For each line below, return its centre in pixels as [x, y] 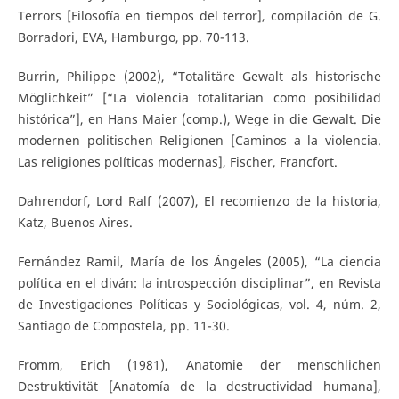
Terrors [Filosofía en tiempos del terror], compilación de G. [199, 16]
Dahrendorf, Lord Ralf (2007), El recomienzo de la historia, [199, 201]
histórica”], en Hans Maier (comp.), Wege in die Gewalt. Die [199, 119]
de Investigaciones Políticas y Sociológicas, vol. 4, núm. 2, [199, 305]
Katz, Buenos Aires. [75, 223]
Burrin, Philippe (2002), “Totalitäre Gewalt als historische [199, 77]
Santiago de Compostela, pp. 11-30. [123, 326]
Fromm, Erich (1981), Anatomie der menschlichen [199, 365]
